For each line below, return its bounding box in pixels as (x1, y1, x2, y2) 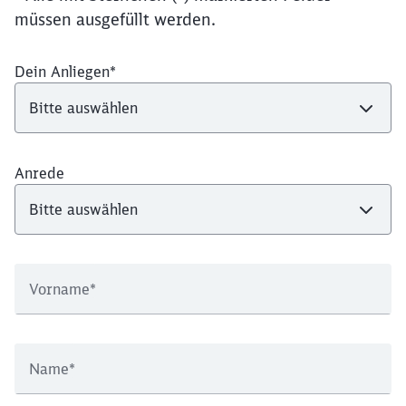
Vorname (29, 279, 90, 298)
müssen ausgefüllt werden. (14, 8, 216, 30)
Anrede (14, 163, 64, 182)
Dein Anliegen (14, 62, 110, 81)
